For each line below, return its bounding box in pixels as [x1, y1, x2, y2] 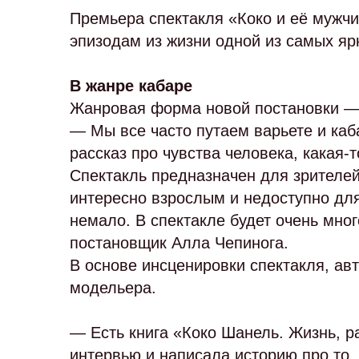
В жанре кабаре [70, 77, 192, 95]
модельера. [70, 279, 156, 296]
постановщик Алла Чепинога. [70, 234, 288, 252]
